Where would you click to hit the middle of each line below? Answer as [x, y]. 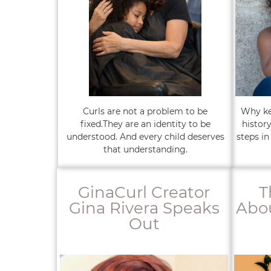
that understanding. [145, 149]
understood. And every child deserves [145, 137]
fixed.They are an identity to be [145, 124]
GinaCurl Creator [144, 192]
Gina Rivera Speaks [144, 208]
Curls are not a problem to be [145, 111]
